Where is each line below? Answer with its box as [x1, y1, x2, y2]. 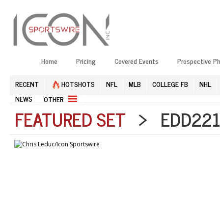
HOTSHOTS [59, 78, 95, 89]
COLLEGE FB [152, 78, 188, 89]
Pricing [76, 55, 96, 66]
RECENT [15, 78, 39, 89]
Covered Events [114, 55, 159, 66]
